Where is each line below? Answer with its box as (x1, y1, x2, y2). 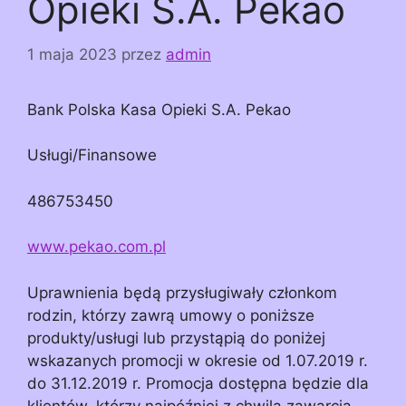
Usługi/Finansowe (27, 146, 157, 165)
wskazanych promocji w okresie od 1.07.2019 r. (27, 351, 368, 370)
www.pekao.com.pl (27, 237, 166, 256)
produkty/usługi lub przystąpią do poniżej (27, 328, 325, 347)
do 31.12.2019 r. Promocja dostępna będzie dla (27, 373, 369, 392)
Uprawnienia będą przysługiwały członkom (27, 283, 337, 302)
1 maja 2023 (27, 44, 117, 63)
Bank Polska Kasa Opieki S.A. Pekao (27, 100, 291, 119)
